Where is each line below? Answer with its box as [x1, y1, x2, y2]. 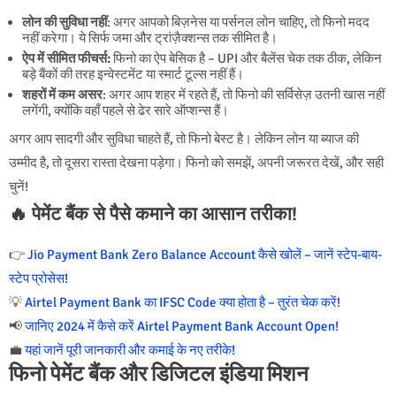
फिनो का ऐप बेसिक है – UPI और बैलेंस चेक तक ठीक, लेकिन [110, 49, 382, 66]
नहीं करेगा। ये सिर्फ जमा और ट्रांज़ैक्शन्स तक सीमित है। [22, 29, 278, 46]
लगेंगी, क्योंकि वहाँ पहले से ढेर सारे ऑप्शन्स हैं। [22, 102, 229, 118]
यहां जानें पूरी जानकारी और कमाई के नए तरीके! [25, 341, 235, 358]
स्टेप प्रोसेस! [9, 270, 68, 286]
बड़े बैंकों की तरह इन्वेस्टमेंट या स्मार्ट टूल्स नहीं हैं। [22, 65, 244, 82]
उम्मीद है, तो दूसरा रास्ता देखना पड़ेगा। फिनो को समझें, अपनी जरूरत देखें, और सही [9, 154, 384, 171]
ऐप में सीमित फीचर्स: [22, 49, 110, 66]
